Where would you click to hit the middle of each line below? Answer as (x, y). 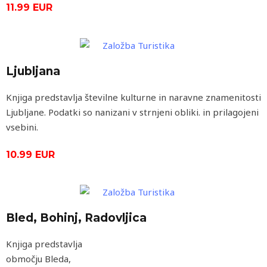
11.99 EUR (29, 8)
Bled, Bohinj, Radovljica (76, 218)
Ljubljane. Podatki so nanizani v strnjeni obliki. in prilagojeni (132, 112)
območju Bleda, (38, 259)
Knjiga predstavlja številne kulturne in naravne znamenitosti (133, 97)
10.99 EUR (30, 154)
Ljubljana (33, 71)
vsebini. (22, 127)
